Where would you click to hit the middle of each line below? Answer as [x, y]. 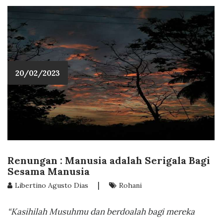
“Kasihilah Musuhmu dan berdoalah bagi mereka [101, 211]
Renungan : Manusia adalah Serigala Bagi [109, 160]
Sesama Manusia [49, 171]
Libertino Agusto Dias [52, 185]
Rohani [130, 185]
